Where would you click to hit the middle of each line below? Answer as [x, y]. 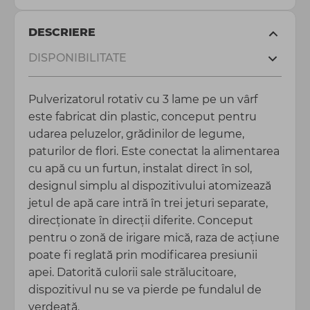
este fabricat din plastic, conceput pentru [143, 117]
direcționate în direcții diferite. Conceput [141, 220]
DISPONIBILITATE [77, 58]
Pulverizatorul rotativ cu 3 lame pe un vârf [143, 99]
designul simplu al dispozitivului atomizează [150, 186]
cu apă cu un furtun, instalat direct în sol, [140, 168]
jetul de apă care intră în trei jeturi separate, [148, 203]
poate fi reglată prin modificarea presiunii [143, 255]
